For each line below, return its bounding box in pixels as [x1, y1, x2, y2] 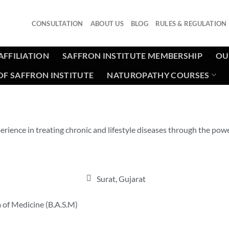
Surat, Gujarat [96, 173, 146, 184]
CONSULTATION [31, 19, 83, 28]
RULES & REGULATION [155, 19, 227, 28]
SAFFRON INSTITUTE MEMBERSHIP [62, 51, 203, 60]
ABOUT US [90, 19, 124, 28]
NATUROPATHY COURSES [107, 70, 210, 80]
